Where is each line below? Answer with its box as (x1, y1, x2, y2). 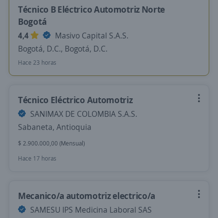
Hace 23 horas (18, 58, 56, 67)
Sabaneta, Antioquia (18, 122, 91, 132)
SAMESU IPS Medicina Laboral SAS (28, 204, 152, 215)
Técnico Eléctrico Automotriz (18, 94, 133, 106)
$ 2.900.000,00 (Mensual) (18, 139, 85, 147)
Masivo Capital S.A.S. (53, 30, 128, 41)
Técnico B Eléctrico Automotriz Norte (18, 3, 165, 15)
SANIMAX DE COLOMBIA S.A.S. (28, 109, 137, 119)
